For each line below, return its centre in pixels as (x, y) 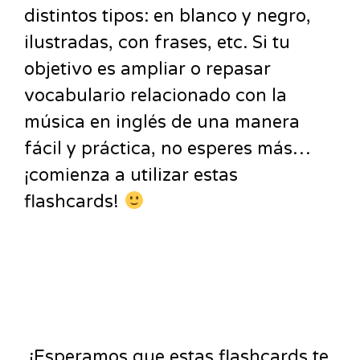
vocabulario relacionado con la (155, 96)
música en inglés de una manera (162, 122)
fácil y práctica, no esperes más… (167, 149)
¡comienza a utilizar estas (131, 175)
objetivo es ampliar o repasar (147, 69)
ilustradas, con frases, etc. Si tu (157, 43)
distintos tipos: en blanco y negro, (168, 16)
